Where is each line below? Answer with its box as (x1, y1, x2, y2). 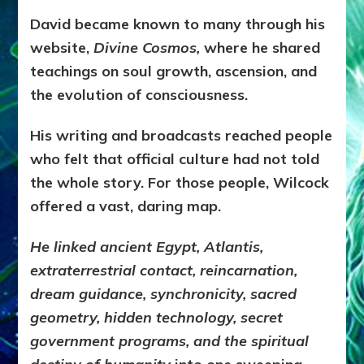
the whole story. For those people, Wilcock (30, 173, 330, 193)
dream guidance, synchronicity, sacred (30, 284, 297, 304)
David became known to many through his (30, 15, 326, 34)
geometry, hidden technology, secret (30, 308, 284, 327)
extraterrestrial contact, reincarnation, (30, 261, 298, 280)
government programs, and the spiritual (30, 331, 310, 351)
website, (30, 38, 90, 58)
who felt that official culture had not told (30, 149, 320, 169)
